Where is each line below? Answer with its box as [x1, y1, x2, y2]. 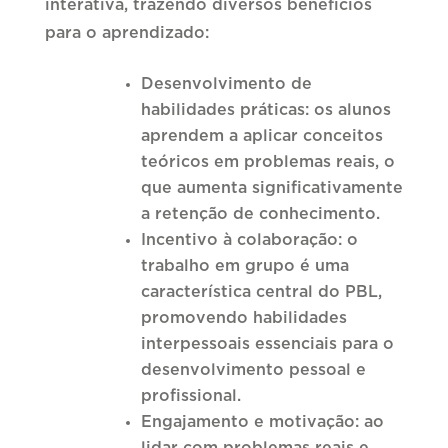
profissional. [140, 387, 241, 404]
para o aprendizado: [44, 24, 209, 41]
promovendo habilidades [140, 309, 347, 326]
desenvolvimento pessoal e [140, 361, 366, 378]
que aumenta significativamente [140, 179, 403, 196]
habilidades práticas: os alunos [140, 101, 391, 118]
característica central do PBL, [140, 283, 382, 300]
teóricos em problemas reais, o [140, 153, 395, 170]
